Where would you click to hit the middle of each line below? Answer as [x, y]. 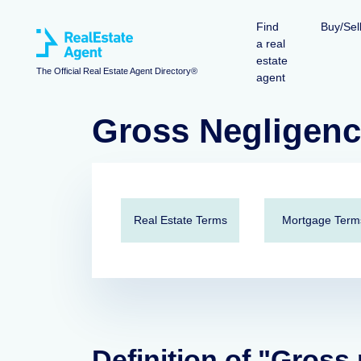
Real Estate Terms [180, 220]
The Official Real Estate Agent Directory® [117, 71]
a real [271, 44]
